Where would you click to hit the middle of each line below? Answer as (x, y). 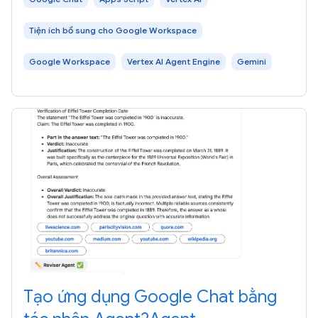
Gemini (252, 61)
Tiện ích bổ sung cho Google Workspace (113, 30)
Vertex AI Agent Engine (174, 61)
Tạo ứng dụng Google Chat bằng (150, 296)
